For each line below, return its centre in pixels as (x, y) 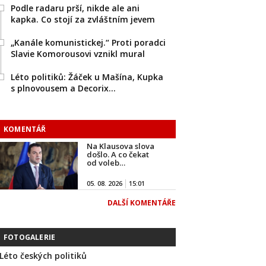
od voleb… (106, 163)
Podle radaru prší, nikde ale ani (75, 8)
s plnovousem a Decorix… (63, 88)
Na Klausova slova (121, 146)
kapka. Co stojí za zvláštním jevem (83, 19)
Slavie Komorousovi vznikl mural (78, 54)
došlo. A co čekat (118, 154)
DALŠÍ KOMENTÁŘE (142, 203)
